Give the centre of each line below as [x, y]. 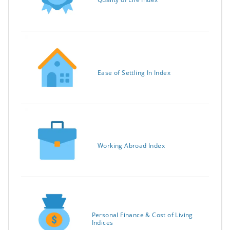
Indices [102, 222]
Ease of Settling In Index [134, 73]
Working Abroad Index [131, 146]
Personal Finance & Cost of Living [142, 215]
